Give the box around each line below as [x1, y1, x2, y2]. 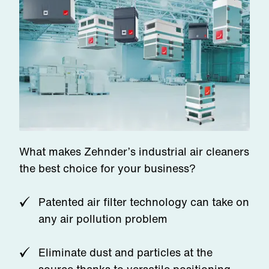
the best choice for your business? [19, 160, 196, 176]
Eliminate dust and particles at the [38, 244, 213, 260]
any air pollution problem [38, 211, 168, 226]
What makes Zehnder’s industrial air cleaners [19, 144, 249, 159]
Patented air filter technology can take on [38, 194, 249, 210]
